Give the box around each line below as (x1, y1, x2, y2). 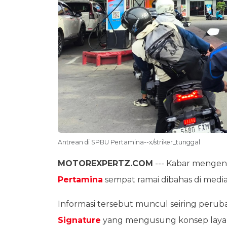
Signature (58, 215, 101, 225)
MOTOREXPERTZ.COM (58, 159, 153, 169)
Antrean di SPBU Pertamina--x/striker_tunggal (58, 138, 200, 146)
